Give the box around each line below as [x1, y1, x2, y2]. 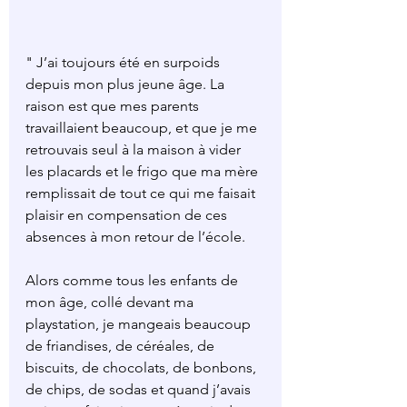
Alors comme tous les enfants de [25, 272, 242, 290]
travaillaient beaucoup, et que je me [25, 119, 261, 137]
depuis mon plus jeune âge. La [25, 75, 228, 94]
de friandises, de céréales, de [25, 337, 218, 355]
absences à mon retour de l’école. [25, 228, 245, 246]
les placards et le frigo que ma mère [25, 163, 262, 181]
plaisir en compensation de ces [25, 206, 231, 224]
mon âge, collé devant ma [25, 293, 197, 312]
